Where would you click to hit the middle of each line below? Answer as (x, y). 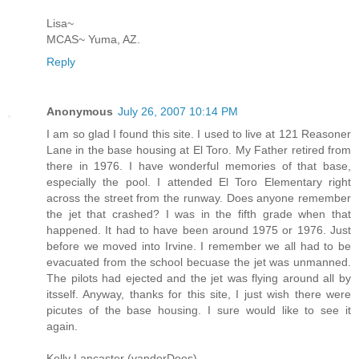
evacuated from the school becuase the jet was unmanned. (199, 262)
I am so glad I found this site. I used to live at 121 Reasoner (199, 134)
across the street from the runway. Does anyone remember (199, 198)
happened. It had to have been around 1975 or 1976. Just (199, 230)
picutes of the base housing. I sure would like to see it (199, 311)
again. (62, 327)
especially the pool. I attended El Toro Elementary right (199, 182)
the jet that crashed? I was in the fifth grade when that (199, 214)
